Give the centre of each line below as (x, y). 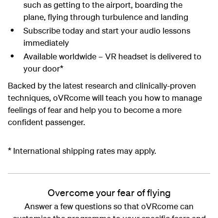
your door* (43, 68)
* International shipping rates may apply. (82, 150)
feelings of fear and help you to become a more (95, 109)
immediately (46, 42)
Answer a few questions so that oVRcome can (109, 206)
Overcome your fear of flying (109, 192)
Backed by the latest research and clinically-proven (102, 85)
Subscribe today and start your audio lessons (107, 30)
